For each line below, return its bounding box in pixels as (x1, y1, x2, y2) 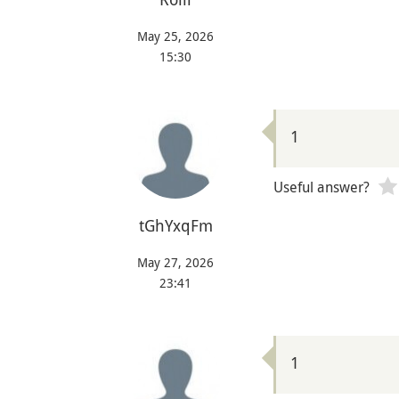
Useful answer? (273, 176, 370, 197)
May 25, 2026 (137, 27, 214, 45)
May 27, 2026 (137, 254, 214, 272)
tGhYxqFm (138, 215, 213, 237)
